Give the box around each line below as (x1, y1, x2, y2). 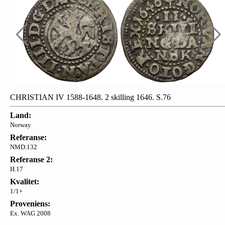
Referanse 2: (10, 155, 53, 164)
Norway (10, 121, 31, 129)
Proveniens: (10, 199, 50, 208)
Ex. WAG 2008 (10, 209, 51, 217)
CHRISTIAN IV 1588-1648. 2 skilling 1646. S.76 (10, 92, 171, 101)
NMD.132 (10, 143, 37, 151)
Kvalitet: (10, 177, 39, 186)
